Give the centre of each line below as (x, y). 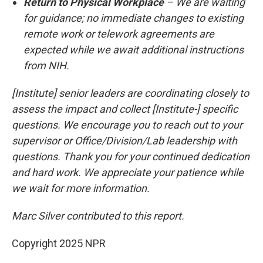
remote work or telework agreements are (119, 34)
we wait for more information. (81, 188)
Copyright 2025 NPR (59, 243)
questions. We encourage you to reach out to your (127, 125)
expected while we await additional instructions (134, 50)
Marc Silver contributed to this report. (98, 216)
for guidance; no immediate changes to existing (134, 18)
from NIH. (48, 65)
